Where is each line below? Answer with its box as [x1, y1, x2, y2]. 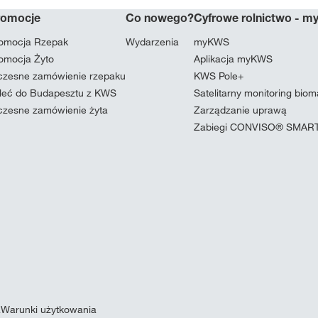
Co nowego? [126, 11, 194, 25]
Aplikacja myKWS [194, 53, 273, 65]
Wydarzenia [126, 35, 179, 48]
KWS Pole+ [194, 70, 243, 82]
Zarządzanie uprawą [194, 104, 287, 116]
